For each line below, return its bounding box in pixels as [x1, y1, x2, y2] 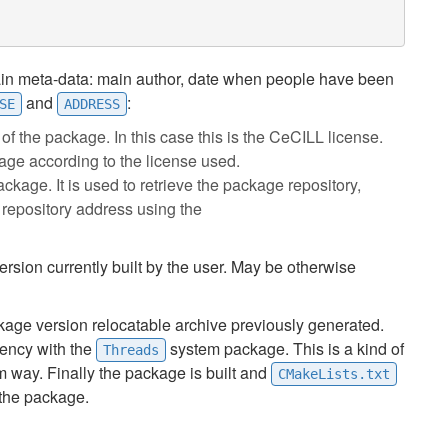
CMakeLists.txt [278, 366, 390, 382]
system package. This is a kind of [166, 337, 404, 360]
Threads [103, 342, 159, 358]
